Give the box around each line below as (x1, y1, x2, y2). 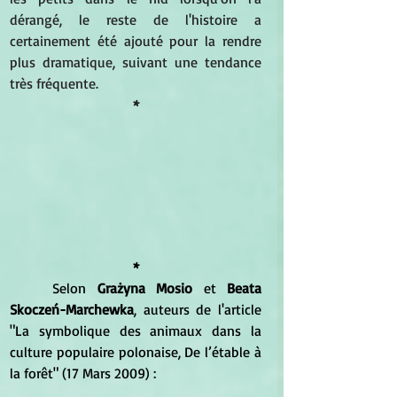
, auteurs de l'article (134, 300, 261, 319)
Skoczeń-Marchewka (10, 300, 134, 319)
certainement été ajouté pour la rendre (10, 31, 261, 50)
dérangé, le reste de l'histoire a (10, 10, 261, 28)
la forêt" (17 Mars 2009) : (10, 364, 156, 383)
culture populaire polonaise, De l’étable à (10, 343, 261, 362)
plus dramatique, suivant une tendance (10, 52, 261, 71)
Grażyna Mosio (97, 279, 193, 298)
